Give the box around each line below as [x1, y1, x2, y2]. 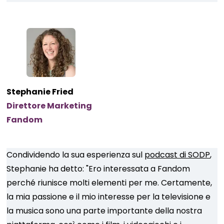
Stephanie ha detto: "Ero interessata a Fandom [6, 163, 190, 174]
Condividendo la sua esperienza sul [6, 149, 145, 160]
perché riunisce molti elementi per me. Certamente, [6, 177, 212, 188]
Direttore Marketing [6, 100, 92, 111]
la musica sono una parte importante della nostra [6, 205, 202, 216]
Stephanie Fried [6, 86, 74, 97]
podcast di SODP [144, 149, 210, 160]
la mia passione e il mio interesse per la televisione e [6, 191, 211, 202]
